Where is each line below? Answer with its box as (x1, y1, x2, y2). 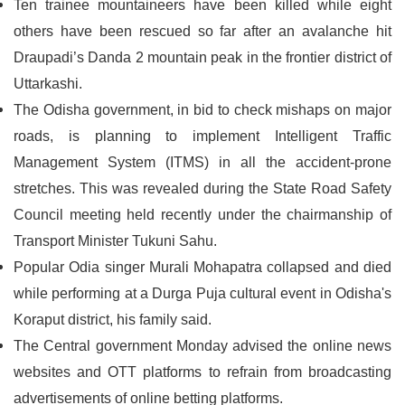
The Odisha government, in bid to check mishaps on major (14, 102, 391, 118)
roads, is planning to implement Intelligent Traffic (14, 128, 391, 144)
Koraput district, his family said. (14, 312, 212, 327)
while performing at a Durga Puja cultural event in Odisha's (14, 286, 391, 301)
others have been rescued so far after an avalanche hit (14, 24, 391, 39)
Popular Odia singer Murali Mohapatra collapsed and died (14, 259, 391, 275)
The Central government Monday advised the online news (14, 338, 391, 353)
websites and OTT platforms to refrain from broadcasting (14, 364, 391, 380)
